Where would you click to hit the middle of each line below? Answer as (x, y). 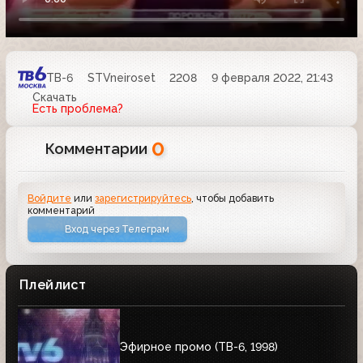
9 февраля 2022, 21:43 (272, 77)
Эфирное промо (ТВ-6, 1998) (199, 347)
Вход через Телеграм (117, 229)
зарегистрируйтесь (143, 199)
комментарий (62, 211)
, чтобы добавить (233, 199)
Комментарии (99, 149)
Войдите (50, 199)
